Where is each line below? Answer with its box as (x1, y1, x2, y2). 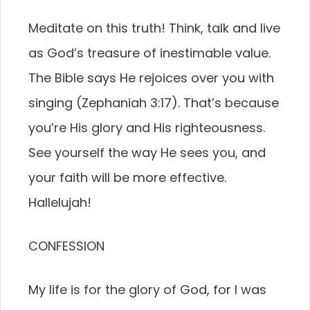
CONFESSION (28, 237, 104, 255)
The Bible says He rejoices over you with (28, 69, 274, 86)
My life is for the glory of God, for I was (28, 281, 266, 298)
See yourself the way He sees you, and (28, 144, 266, 161)
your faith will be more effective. (28, 169, 226, 186)
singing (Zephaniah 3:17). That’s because (28, 94, 279, 111)
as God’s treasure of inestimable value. (28, 44, 271, 62)
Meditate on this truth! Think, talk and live (28, 19, 280, 37)
